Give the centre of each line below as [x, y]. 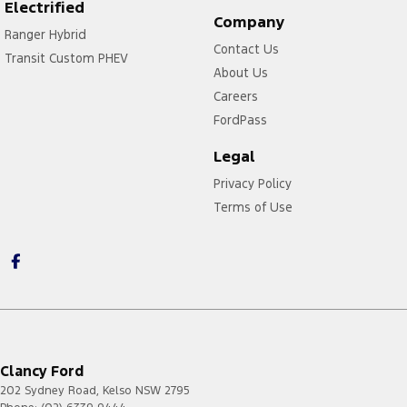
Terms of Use [253, 207]
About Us [240, 72]
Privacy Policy [252, 183]
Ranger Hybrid [45, 34]
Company [249, 21]
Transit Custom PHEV [66, 58]
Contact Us [246, 49]
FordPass [240, 119]
